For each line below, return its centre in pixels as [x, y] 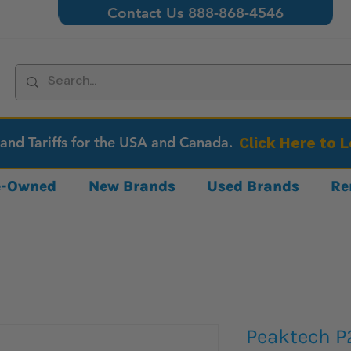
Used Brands [253, 186]
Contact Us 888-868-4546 [196, 13]
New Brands [132, 186]
